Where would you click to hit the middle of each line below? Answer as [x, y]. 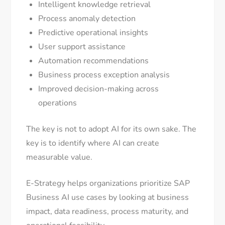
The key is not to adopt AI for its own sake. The [111, 129]
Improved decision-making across [99, 89]
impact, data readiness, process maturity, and [107, 212]
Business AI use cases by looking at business [108, 198]
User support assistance [82, 47]
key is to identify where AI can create [93, 143]
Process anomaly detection [87, 19]
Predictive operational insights [93, 33]
